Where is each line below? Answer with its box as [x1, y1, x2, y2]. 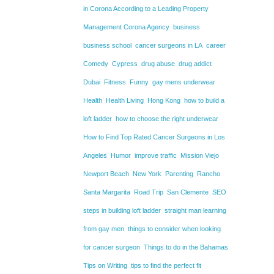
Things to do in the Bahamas [144, 243, 228, 251]
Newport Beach [83, 170, 129, 177]
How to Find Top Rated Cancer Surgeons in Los [83, 133, 225, 141]
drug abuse [141, 60, 175, 67]
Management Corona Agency [83, 23, 169, 31]
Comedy [83, 60, 108, 67]
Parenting [165, 170, 193, 177]
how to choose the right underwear [116, 115, 218, 122]
